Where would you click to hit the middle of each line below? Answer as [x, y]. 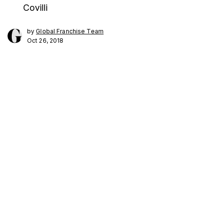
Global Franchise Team [70, 31]
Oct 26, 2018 [45, 41]
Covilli [35, 8]
